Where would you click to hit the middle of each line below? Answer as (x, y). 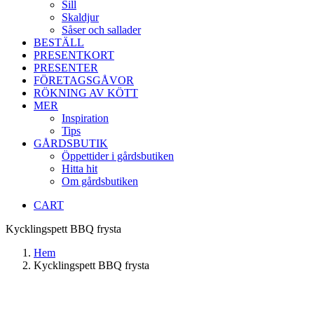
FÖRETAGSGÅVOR (84, 80)
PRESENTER (66, 68)
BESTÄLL (59, 42)
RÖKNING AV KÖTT (86, 93)
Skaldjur (80, 17)
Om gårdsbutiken (100, 181)
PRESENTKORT (74, 55)
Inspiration (85, 118)
